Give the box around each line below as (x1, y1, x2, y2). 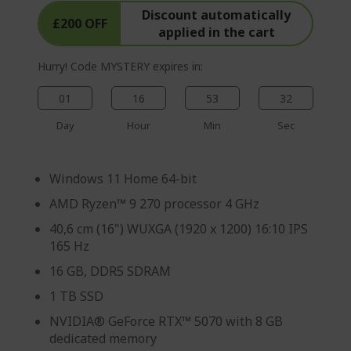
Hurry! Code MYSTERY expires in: (38, 58, 203, 74)
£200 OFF (52, 14, 108, 32)
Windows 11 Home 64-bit (49, 169, 197, 187)
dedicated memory (49, 329, 157, 347)
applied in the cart (157, 23, 275, 41)
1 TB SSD (49, 287, 103, 305)
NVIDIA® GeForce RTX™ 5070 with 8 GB (49, 312, 283, 330)
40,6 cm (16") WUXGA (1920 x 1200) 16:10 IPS (49, 219, 308, 237)
